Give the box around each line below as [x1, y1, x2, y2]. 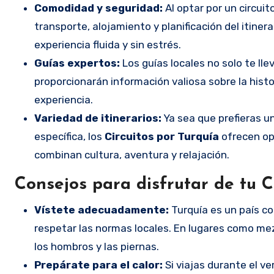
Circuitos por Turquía [105, 130, 219, 143]
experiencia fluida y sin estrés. [34, 38, 181, 51]
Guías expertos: [34, 56, 120, 69]
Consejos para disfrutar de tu [15, 176, 262, 193]
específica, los [34, 130, 105, 143]
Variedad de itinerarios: [34, 111, 161, 124]
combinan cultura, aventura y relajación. [34, 148, 229, 161]
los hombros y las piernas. [34, 240, 159, 253]
